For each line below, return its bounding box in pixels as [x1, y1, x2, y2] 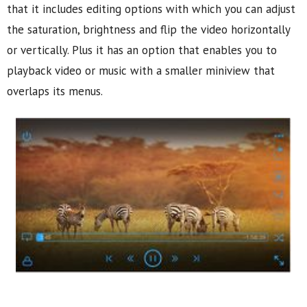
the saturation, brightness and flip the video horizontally [7, 22, 290, 37]
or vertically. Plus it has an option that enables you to [7, 42, 277, 58]
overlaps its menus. [7, 84, 103, 99]
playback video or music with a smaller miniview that [7, 63, 275, 78]
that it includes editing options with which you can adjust [7, 1, 295, 16]
